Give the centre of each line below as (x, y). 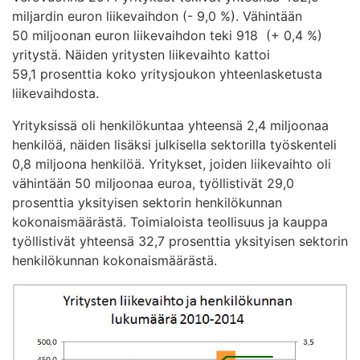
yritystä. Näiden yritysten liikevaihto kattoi (141, 55)
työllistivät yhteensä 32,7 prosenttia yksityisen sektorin (180, 241)
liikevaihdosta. (55, 94)
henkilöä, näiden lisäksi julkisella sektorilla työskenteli (174, 145)
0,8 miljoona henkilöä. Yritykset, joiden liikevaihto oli (172, 164)
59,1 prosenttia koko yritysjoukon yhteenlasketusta (167, 74)
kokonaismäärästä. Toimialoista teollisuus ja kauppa (170, 222)
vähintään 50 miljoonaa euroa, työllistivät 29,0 (153, 184)
